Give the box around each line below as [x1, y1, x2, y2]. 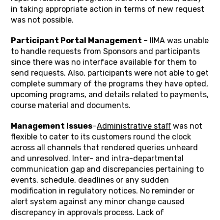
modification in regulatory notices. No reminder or [11, 186, 195, 195]
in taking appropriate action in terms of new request [11, 4, 205, 14]
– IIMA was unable [143, 36, 209, 45]
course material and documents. [11, 101, 131, 110]
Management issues [11, 121, 93, 131]
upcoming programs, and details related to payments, [11, 90, 209, 99]
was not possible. [11, 15, 74, 25]
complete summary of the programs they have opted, [11, 79, 209, 88]
